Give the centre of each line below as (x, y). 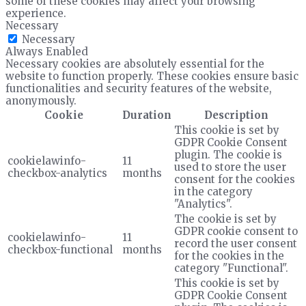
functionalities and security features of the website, (139, 88)
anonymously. (41, 100)
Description (236, 115)
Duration (147, 115)
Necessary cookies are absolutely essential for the (135, 64)
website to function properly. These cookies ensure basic (152, 76)
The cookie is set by (225, 219)
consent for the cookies (235, 179)
